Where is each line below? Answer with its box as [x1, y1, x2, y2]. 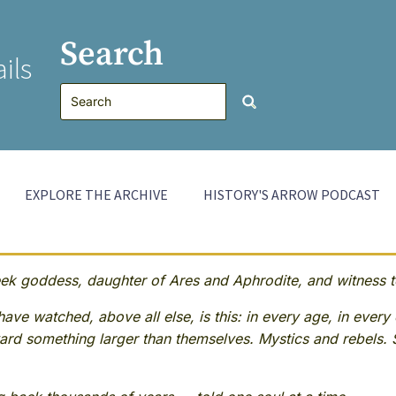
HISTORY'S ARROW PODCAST [203, 186, 380, 203]
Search [60, 34, 164, 76]
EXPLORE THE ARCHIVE [25, 186, 168, 203]
